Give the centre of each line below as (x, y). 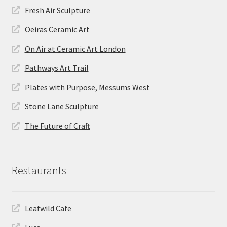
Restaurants (39, 170)
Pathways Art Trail (56, 68)
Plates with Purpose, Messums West (87, 87)
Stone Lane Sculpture (62, 106)
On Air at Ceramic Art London (75, 48)
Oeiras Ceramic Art (57, 29)
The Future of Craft (57, 125)
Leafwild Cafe (48, 209)
